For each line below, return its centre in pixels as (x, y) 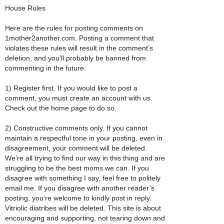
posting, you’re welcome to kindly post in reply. (78, 198)
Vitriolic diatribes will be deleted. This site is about (83, 208)
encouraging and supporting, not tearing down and (85, 218)
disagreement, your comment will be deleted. (76, 148)
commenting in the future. (45, 68)
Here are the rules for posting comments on (74, 28)
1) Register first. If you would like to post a (71, 88)
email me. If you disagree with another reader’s (80, 188)
